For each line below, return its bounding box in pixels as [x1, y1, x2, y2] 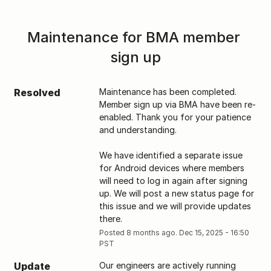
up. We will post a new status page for [99, 188, 254, 198]
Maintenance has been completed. [99, 86, 237, 97]
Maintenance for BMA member [27, 28, 240, 46]
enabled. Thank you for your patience [99, 111, 251, 122]
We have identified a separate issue [99, 149, 243, 160]
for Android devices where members [99, 162, 244, 173]
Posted [99, 227, 126, 237]
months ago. [131, 227, 179, 237]
